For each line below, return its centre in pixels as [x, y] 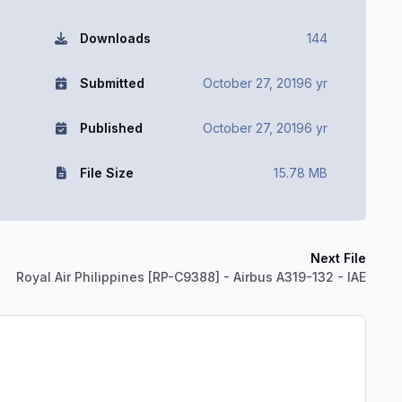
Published [111, 127]
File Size [106, 172]
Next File [338, 258]
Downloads [115, 38]
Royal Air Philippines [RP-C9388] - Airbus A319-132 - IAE [191, 277]
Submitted [112, 83]
